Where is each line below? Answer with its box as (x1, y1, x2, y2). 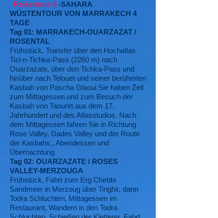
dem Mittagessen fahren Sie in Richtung (10, 120, 136, 128)
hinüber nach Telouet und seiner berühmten (10, 74, 146, 82)
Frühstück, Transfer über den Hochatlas (10, 46, 136, 54)
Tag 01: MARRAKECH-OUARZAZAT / (10, 28, 136, 36)
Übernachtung (10, 148, 54, 156)
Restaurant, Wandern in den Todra (10, 203, 117, 212)
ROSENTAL (10, 37, 50, 45)
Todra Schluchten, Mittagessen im (10, 194, 117, 202)
